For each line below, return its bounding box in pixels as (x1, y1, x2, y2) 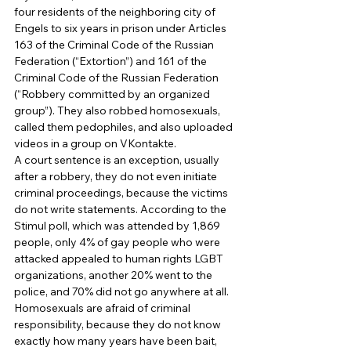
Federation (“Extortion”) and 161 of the (14, 53, 209, 68)
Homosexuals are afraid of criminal (14, 300, 193, 315)
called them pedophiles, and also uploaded (14, 119, 235, 134)
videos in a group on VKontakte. (14, 136, 179, 150)
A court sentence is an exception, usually (14, 152, 222, 167)
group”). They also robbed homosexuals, (14, 103, 223, 118)
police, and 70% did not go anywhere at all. (14, 284, 231, 299)
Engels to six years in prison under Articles (14, 20, 229, 35)
